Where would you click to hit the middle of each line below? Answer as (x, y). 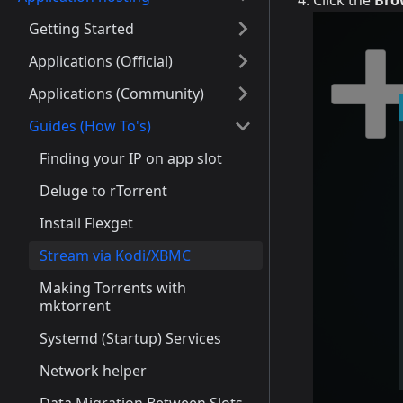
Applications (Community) (116, 94)
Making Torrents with (113, 288)
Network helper (93, 371)
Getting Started (81, 29)
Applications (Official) (101, 61)
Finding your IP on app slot (131, 158)
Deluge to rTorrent (103, 191)
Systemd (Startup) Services (130, 338)
